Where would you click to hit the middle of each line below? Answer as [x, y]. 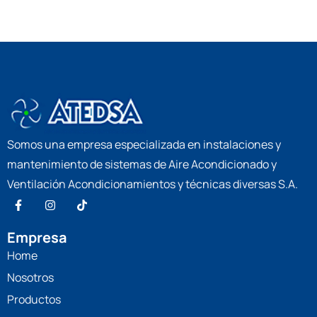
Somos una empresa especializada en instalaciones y [144, 144]
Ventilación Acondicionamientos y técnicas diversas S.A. [152, 184]
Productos [34, 299]
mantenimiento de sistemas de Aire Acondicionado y [142, 164]
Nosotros [30, 277]
